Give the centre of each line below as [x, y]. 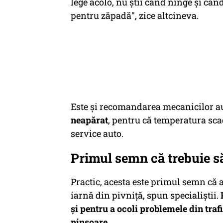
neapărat [89, 120]
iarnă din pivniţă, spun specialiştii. [146, 195]
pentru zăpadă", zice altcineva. [135, 15]
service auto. [97, 133]
